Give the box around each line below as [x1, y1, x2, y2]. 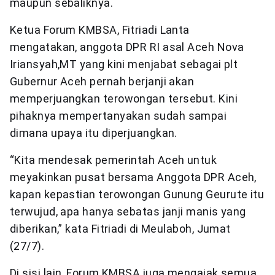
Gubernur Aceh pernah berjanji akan [10, 75, 195, 88]
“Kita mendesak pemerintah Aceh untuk [10, 153, 217, 167]
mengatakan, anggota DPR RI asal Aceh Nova [10, 41, 244, 54]
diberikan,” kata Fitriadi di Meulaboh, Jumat [10, 222, 231, 236]
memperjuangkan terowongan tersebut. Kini [10, 92, 238, 106]
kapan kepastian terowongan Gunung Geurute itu [10, 188, 265, 201]
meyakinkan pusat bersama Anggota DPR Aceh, [10, 171, 257, 184]
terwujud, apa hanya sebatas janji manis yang [10, 205, 246, 219]
